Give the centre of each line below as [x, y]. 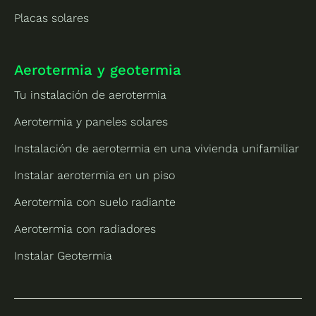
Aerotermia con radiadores [85, 229]
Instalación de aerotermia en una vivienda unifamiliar [157, 148]
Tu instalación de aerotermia [91, 95]
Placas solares [52, 18]
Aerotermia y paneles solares [91, 121]
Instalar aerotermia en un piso [95, 175]
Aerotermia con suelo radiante [95, 202]
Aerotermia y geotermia [98, 69]
